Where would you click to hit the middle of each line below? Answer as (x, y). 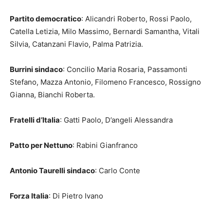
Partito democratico (45, 19)
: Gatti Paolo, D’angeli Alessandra (116, 120)
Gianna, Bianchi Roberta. (52, 95)
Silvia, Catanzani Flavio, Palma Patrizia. (76, 44)
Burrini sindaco (36, 70)
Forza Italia (29, 196)
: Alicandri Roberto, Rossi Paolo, (136, 19)
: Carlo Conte (118, 171)
